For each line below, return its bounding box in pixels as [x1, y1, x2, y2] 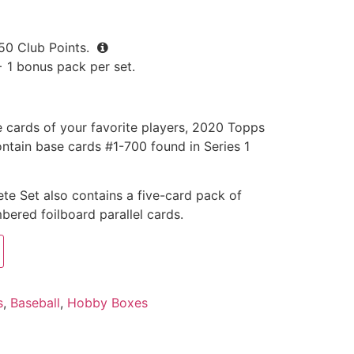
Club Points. [13, 39, 93, 55]
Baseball [9, 295, 60, 311]
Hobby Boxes [66, 295, 148, 311]
